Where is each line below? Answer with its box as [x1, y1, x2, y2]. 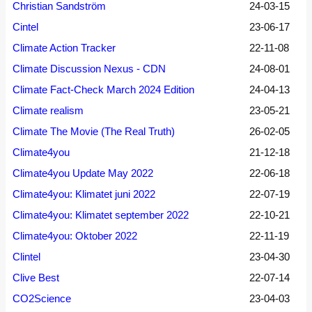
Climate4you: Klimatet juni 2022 [13, 188, 155, 200]
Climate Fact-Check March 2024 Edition [13, 84, 194, 95]
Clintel [13, 251, 40, 263]
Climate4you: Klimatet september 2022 [13, 209, 189, 221]
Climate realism [13, 104, 84, 116]
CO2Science [13, 292, 71, 304]
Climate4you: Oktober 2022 [13, 230, 137, 242]
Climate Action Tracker [13, 42, 116, 54]
